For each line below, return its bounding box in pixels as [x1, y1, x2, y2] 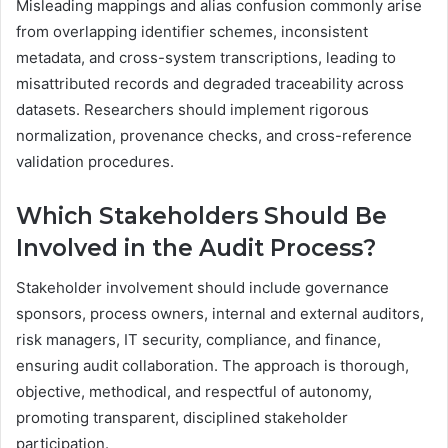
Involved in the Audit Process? [16, 233, 376, 262]
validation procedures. [16, 151, 174, 171]
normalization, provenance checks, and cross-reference [16, 125, 412, 145]
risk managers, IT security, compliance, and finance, [16, 330, 381, 350]
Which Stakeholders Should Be [16, 201, 387, 230]
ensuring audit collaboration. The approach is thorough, [16, 356, 409, 376]
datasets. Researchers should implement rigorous [16, 99, 369, 119]
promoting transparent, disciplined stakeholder [16, 408, 348, 428]
